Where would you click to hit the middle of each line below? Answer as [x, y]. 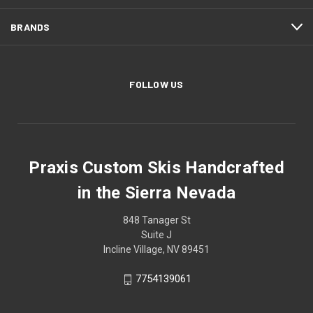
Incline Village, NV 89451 [156, 250]
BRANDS [30, 27]
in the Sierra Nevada [156, 193]
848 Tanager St [156, 220]
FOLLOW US [156, 85]
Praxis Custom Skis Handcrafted [156, 168]
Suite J [156, 235]
